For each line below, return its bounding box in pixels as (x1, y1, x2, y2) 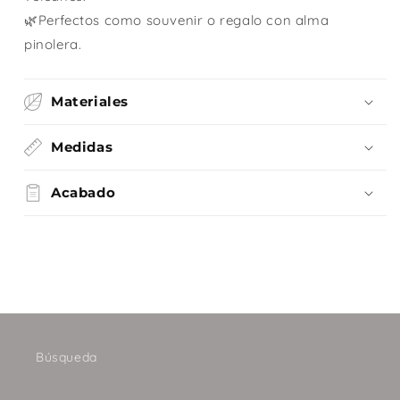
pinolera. (24, 36, 82, 54)
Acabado (51, 184, 116, 202)
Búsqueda (36, 349, 97, 366)
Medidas (51, 138, 113, 156)
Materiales (51, 93, 129, 111)
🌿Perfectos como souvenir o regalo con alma (24, 12, 329, 29)
